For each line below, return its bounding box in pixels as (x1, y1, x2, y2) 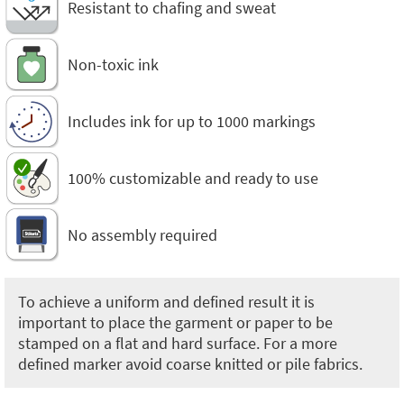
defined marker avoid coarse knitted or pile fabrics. (18, 353, 363, 374)
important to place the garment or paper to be (18, 312, 333, 333)
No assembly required (68, 224, 217, 245)
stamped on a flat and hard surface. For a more (18, 333, 337, 353)
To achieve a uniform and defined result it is (18, 291, 315, 312)
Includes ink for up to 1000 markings (68, 110, 316, 132)
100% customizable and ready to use (68, 167, 318, 188)
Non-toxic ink (68, 53, 159, 75)
